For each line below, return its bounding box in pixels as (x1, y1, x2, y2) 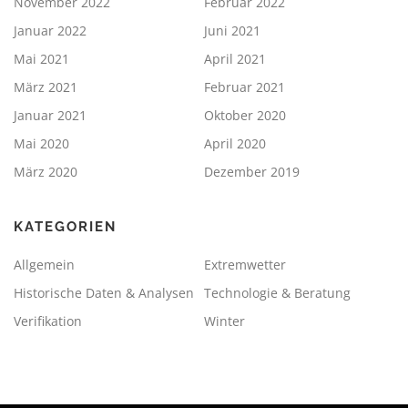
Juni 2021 (204, 21, 260, 39)
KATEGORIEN (14, 218, 117, 235)
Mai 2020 (14, 134, 69, 152)
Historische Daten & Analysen (14, 283, 194, 301)
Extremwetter (204, 255, 286, 273)
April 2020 (204, 134, 266, 152)
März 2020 (14, 162, 77, 180)
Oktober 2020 (204, 106, 286, 124)
